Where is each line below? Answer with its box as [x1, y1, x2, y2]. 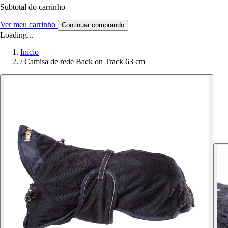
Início [20, 48, 39, 57]
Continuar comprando [62, 21, 124, 30]
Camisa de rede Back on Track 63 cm [24, 57, 145, 66]
